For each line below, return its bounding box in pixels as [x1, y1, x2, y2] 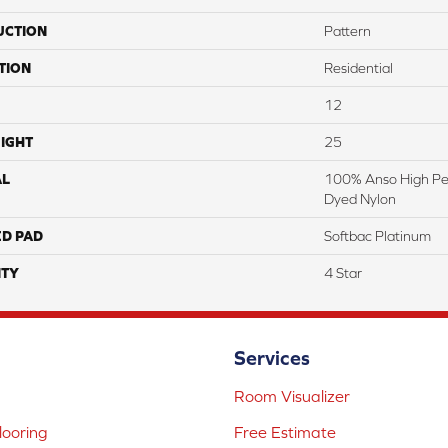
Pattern [324, 23, 371, 40]
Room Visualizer [234, 387, 350, 406]
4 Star [324, 265, 362, 282]
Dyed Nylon [324, 191, 396, 208]
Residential [324, 60, 393, 77]
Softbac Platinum [324, 228, 431, 245]
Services [234, 346, 310, 370]
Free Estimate [234, 423, 336, 442]
